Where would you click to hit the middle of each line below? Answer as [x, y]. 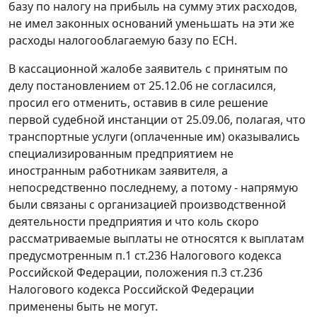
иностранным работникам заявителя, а [118, 171]
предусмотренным [62, 256]
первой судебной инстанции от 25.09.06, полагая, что [157, 120]
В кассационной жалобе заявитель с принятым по [148, 69]
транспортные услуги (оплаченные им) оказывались [154, 137]
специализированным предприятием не [121, 154]
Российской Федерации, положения [110, 273]
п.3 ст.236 [237, 273]
